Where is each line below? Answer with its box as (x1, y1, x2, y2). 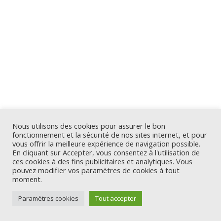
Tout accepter (95, 194, 136, 203)
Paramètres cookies (18, 194, 78, 203)
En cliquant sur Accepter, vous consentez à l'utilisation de (12, 147, 200, 157)
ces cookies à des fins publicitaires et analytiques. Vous (12, 156, 192, 166)
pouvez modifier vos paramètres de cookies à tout (12, 165, 180, 175)
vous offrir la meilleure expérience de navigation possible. (12, 139, 200, 148)
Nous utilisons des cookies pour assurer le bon (12, 121, 165, 131)
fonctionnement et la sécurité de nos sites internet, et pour (12, 130, 207, 140)
